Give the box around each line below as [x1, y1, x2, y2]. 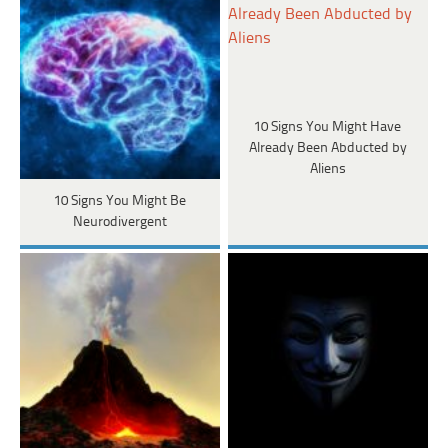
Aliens [309, 161, 346, 177]
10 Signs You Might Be [53, 194, 186, 210]
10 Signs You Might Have [254, 119, 402, 135]
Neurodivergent [72, 215, 167, 231]
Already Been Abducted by [248, 140, 407, 156]
